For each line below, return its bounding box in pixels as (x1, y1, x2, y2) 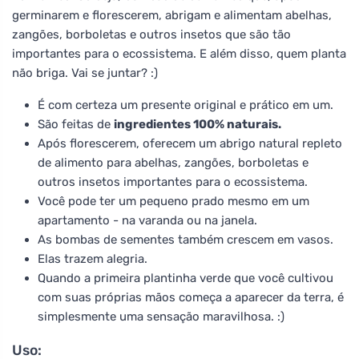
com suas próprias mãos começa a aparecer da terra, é (38, 289, 344, 305)
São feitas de (38, 116, 114, 131)
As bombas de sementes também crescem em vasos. (38, 232, 333, 247)
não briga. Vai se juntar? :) (12, 65, 158, 80)
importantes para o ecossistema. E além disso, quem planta (12, 46, 346, 61)
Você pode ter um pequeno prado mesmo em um (38, 193, 309, 208)
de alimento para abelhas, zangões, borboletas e (38, 155, 309, 170)
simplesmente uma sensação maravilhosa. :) (38, 309, 284, 324)
